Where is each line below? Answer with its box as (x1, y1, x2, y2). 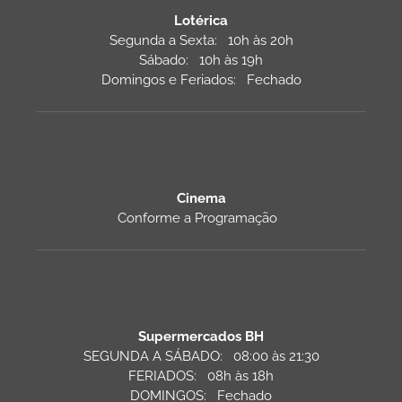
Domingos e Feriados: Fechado (100, 71, 301, 88)
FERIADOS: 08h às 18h (128, 367, 274, 384)
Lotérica (174, 12, 228, 29)
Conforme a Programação (118, 209, 284, 226)
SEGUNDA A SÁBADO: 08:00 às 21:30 (83, 347, 319, 364)
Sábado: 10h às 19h (139, 51, 263, 68)
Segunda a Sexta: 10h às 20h (109, 31, 293, 48)
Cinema (176, 189, 226, 206)
